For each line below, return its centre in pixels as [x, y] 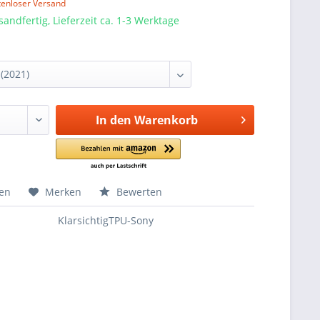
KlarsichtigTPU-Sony [106, 220]
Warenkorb [166, 120]
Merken [64, 192]
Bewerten [138, 192]
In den [113, 120]
